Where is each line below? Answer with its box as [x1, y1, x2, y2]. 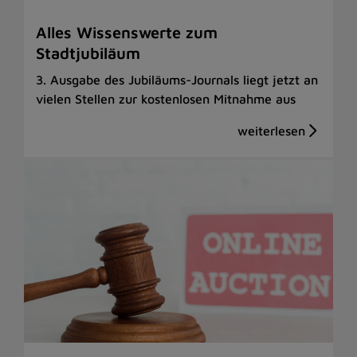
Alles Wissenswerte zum [36, 22, 218, 41]
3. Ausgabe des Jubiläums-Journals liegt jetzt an [36, 72, 318, 87]
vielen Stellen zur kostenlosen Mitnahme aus [36, 91, 296, 106]
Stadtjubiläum [36, 43, 140, 62]
